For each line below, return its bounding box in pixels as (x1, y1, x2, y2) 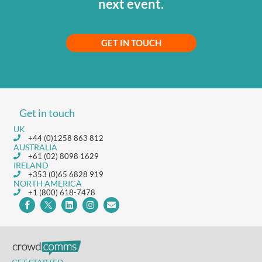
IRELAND (13, 160, 49, 170)
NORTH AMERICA (13, 178, 82, 188)
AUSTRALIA (13, 142, 58, 152)
